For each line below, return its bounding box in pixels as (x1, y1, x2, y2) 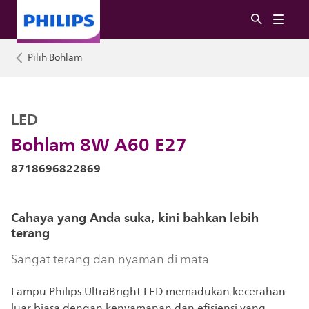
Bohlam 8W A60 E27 (11, 129, 187, 159)
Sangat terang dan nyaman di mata (11, 250, 209, 269)
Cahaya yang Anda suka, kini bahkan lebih (11, 207, 259, 228)
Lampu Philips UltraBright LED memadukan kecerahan (11, 283, 286, 301)
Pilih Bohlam (28, 50, 82, 66)
